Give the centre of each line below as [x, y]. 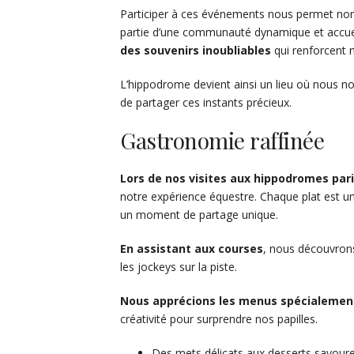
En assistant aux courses [192, 249]
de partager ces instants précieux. [206, 103]
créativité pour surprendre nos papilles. [219, 319]
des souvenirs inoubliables [196, 51]
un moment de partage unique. [199, 215]
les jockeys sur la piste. [179, 267]
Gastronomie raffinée [222, 141]
